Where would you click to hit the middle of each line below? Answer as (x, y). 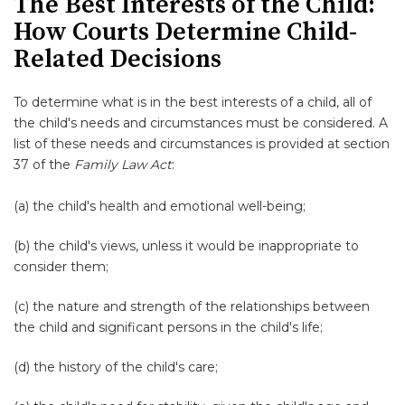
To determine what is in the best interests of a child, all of (193, 102)
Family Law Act (123, 165)
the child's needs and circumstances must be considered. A (201, 123)
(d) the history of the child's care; (116, 367)
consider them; (61, 267)
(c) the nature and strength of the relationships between (192, 306)
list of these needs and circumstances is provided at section (202, 144)
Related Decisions (118, 59)
